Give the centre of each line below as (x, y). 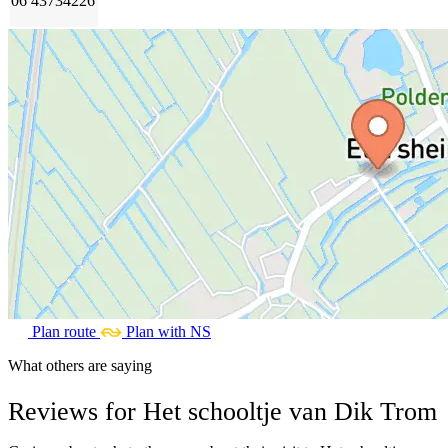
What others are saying (80, 366)
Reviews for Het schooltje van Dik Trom (222, 411)
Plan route (64, 332)
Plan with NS (168, 332)
